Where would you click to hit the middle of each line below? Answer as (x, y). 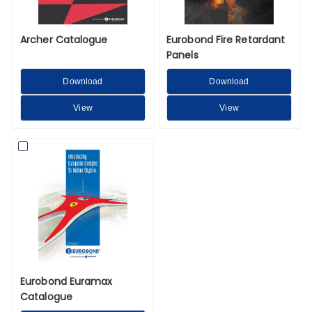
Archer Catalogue (64, 39)
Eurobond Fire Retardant (226, 39)
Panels (182, 55)
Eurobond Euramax (67, 281)
